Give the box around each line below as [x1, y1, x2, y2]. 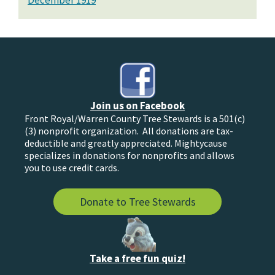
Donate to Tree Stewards [79, 195, 196, 209]
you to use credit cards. [25, 161, 119, 174]
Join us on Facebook [90, 99, 185, 113]
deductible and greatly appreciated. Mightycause [25, 137, 227, 150]
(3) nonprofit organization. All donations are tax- [25, 125, 233, 137]
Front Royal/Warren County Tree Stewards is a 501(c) [25, 112, 245, 125]
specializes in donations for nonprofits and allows [25, 149, 234, 162]
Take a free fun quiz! [90, 252, 185, 266]
